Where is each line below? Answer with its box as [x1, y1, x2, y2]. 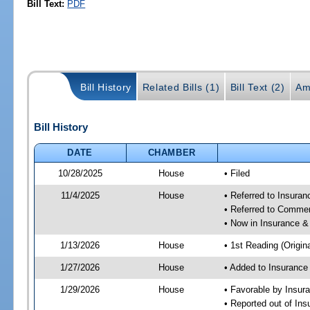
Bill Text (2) [230, 81, 285, 93]
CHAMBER [147, 147, 197, 158]
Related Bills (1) [142, 81, 220, 93]
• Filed [224, 168, 250, 179]
